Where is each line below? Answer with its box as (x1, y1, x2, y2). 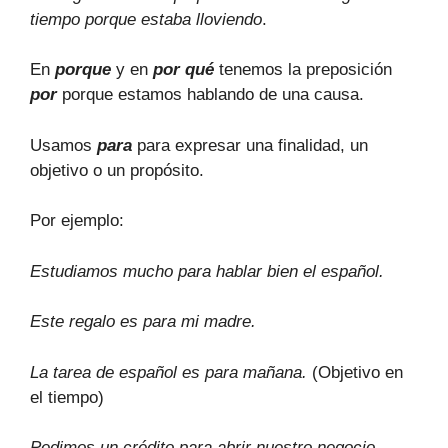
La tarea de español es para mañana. (30, 362, 307, 382)
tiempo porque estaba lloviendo (30, 9, 262, 29)
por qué (153, 60, 214, 79)
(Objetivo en (307, 362, 403, 382)
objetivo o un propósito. (30, 160, 204, 180)
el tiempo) (30, 387, 104, 407)
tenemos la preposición (214, 60, 392, 79)
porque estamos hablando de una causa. (57, 85, 364, 104)
